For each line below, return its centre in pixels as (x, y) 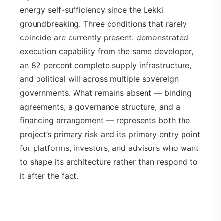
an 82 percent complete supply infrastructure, (106, 65)
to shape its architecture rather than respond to (109, 162)
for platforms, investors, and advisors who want (109, 148)
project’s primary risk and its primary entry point (110, 134)
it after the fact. (49, 176)
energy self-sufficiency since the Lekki (92, 10)
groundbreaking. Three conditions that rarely (103, 24)
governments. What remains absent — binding (106, 93)
